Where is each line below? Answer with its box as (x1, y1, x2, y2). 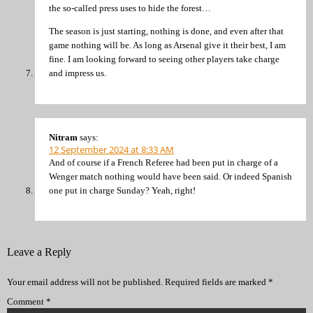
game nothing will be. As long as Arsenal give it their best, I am (49, 40, 286, 51)
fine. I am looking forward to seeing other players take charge (49, 54, 279, 65)
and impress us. (49, 68, 106, 79)
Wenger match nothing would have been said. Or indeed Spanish (49, 170, 292, 182)
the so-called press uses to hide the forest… (49, 2, 211, 13)
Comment (7, 296, 46, 307)
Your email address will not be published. (7, 277, 163, 288)
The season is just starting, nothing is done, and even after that (49, 26, 284, 37)
